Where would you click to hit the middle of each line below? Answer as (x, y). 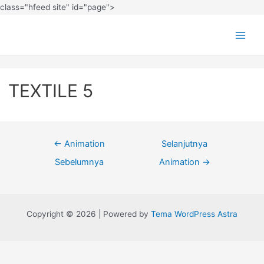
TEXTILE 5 (50, 91)
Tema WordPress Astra (194, 214)
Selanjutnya (185, 143)
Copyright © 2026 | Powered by (89, 214)
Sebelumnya (80, 162)
